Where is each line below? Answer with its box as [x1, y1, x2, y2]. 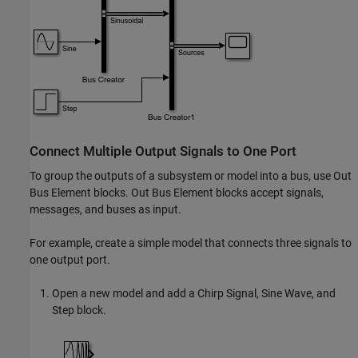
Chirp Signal [197, 286, 257, 300]
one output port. [30, 253, 110, 266]
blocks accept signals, [213, 185, 324, 199]
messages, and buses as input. [30, 202, 181, 216]
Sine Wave [261, 286, 312, 300]
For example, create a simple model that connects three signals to [30, 236, 352, 249]
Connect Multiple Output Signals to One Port [30, 143, 296, 159]
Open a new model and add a [52, 286, 197, 300]
